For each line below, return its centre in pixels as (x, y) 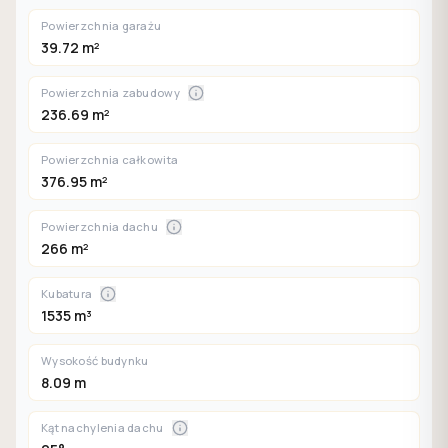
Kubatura (67, 293)
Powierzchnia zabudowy (110, 92)
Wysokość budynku (95, 360)
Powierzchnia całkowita (110, 159)
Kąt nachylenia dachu (102, 427)
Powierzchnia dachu (100, 226)
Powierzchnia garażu (101, 25)
